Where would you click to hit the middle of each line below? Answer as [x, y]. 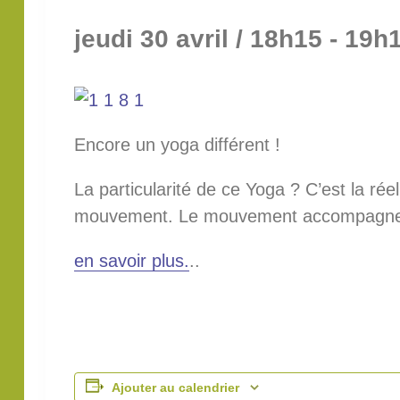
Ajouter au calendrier [175, 387]
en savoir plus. [132, 260]
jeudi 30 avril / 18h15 [198, 38]
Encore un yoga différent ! [177, 144]
